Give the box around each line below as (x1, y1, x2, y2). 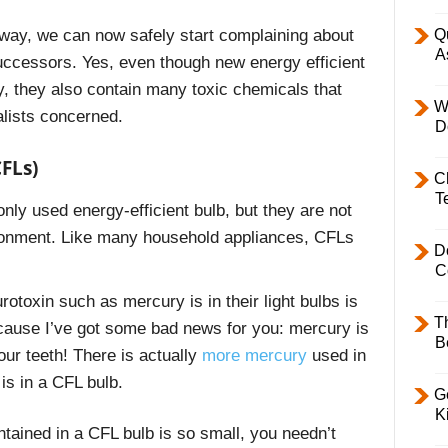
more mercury (201, 346, 307, 366)
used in (306, 346, 366, 366)
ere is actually (91, 346, 202, 366)
